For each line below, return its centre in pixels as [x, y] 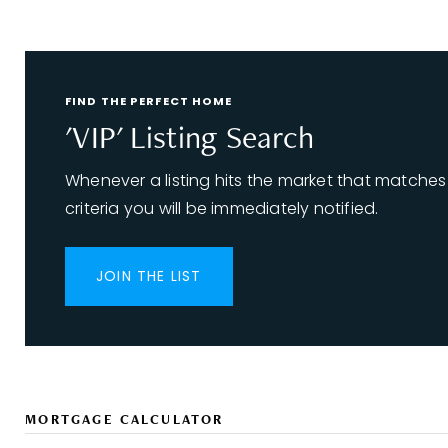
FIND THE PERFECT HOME [149, 101]
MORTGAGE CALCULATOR [124, 419]
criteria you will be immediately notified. [222, 208]
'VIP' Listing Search [189, 136]
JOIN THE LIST [149, 276]
